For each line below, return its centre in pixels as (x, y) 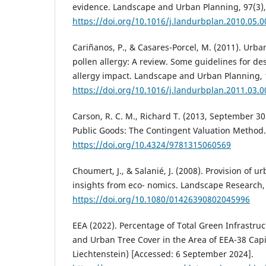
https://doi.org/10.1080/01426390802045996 (161, 199)
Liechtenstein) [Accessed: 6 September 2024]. (163, 254)
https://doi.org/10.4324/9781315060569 (152, 145)
